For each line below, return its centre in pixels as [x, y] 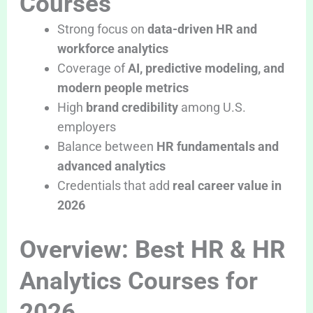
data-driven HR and [202, 29]
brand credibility [132, 108]
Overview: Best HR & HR [152, 250]
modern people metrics [123, 88]
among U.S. [212, 108]
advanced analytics [111, 166]
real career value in [227, 186]
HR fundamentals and [217, 147]
